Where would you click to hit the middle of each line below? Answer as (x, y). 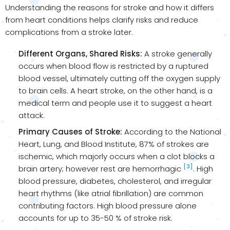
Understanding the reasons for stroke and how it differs (110, 7)
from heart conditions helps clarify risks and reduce (102, 20)
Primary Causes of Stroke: (70, 131)
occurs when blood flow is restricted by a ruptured (113, 66)
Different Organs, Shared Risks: (80, 53)
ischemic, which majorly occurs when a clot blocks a (117, 156)
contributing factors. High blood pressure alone (108, 205)
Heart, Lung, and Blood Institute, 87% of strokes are (114, 144)
